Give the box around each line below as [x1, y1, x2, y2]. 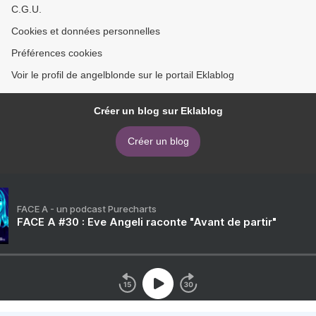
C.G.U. [11, 4, 42, 16]
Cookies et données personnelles [11, 25, 160, 37]
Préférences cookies [11, 47, 102, 59]
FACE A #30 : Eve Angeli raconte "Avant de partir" [17, 215, 276, 229]
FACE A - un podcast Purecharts [17, 203, 157, 215]
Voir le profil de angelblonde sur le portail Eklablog [11, 69, 234, 81]
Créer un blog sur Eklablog [93, 105, 223, 117]
